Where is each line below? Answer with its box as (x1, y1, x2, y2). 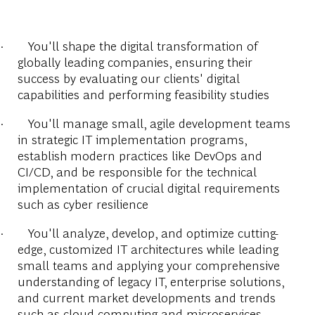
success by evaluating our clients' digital (17, 69, 240, 86)
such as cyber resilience (17, 195, 148, 212)
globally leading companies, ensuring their (17, 53, 252, 70)
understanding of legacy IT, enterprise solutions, (17, 272, 284, 289)
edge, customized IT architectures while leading (17, 240, 278, 257)
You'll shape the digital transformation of (27, 37, 258, 53)
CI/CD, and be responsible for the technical (17, 162, 257, 179)
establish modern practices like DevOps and (17, 146, 262, 163)
